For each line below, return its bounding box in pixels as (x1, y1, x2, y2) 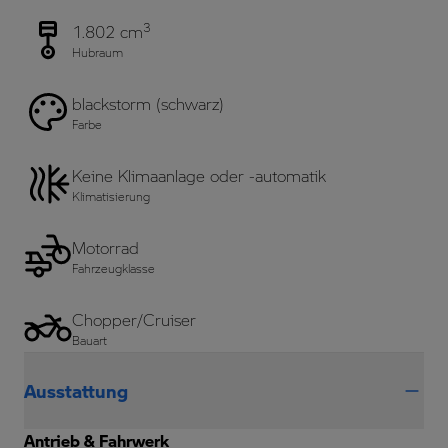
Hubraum (72, 43, 123, 60)
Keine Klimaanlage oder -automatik (72, 165, 326, 186)
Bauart (72, 331, 107, 348)
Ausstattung (24, 378, 128, 402)
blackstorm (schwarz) (72, 93, 224, 114)
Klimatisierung (72, 187, 150, 204)
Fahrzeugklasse (72, 259, 155, 276)
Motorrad (72, 237, 139, 258)
